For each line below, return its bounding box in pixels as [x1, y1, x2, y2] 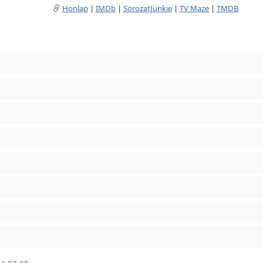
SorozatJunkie [123, 2, 172, 14]
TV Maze [179, 2, 209, 14]
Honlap [62, 2, 88, 14]
